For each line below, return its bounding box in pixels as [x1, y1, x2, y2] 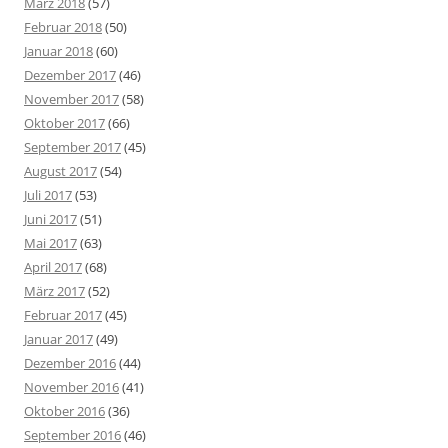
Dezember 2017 [24, 66, 116, 85]
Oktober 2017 [24, 114, 105, 133]
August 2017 [24, 162, 97, 181]
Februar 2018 [24, 18, 102, 37]
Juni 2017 [24, 210, 77, 229]
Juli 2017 [24, 186, 72, 205]
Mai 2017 [24, 234, 77, 253]
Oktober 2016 [24, 402, 105, 421]
